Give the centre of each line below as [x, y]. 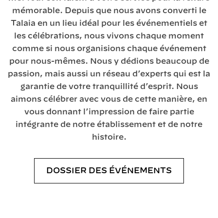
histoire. [109, 137]
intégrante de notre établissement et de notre [109, 125]
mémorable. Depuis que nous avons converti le [109, 11]
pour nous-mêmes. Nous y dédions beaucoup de [109, 62]
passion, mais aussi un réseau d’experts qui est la [109, 74]
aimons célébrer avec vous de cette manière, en [109, 100]
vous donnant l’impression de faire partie [109, 112]
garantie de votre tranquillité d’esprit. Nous [109, 87]
